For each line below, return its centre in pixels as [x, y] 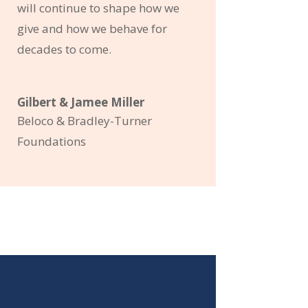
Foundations [51, 141]
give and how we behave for [92, 28]
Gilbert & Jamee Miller [80, 102]
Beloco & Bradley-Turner [84, 120]
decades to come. [64, 49]
